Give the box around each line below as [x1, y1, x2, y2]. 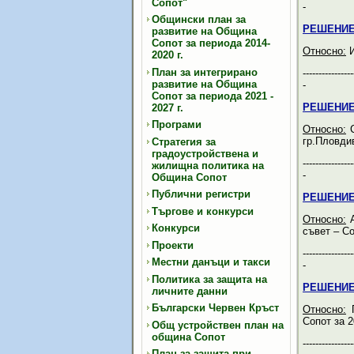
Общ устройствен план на [152, 318, 284, 331]
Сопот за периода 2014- [152, 37, 270, 49]
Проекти [152, 239, 194, 251]
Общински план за [152, 13, 246, 25]
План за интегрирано [152, 66, 258, 78]
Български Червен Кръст [152, 302, 279, 314]
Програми [152, 119, 201, 130]
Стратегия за [152, 135, 216, 148]
